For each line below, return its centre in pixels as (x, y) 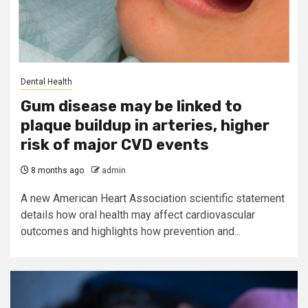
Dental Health (46, 82)
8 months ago (56, 170)
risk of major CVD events (115, 145)
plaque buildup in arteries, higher (145, 125)
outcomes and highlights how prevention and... (131, 231)
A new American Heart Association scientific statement (153, 198)
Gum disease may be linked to (131, 106)
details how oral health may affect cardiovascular (138, 215)
